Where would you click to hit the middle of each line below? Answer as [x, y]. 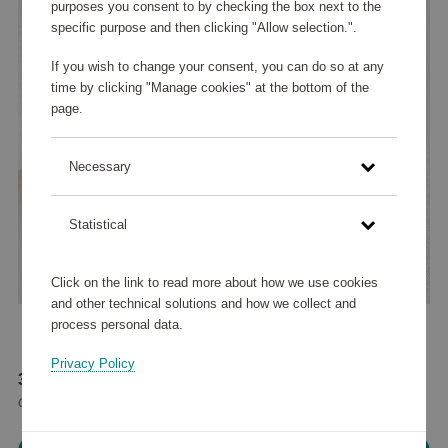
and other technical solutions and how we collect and [203, 303]
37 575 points [69, 380]
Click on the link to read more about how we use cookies [214, 282]
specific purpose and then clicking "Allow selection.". [203, 28]
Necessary [99, 167]
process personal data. [116, 324]
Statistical [97, 225]
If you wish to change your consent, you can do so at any [217, 67]
